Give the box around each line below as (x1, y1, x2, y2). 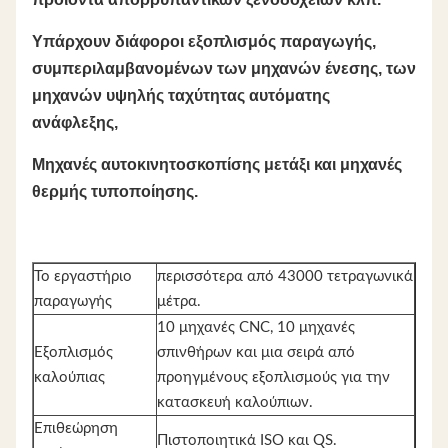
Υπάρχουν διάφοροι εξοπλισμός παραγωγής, (32, 33, 376, 51)
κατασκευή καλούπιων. (157, 395, 313, 411)
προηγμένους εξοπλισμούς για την (157, 370, 390, 386)
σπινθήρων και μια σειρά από (157, 345, 355, 361)
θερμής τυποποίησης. (32, 183, 198, 201)
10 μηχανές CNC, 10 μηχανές (157, 320, 355, 336)
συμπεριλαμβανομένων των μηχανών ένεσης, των (32, 60, 416, 78)
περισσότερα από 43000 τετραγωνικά (157, 269, 413, 285)
